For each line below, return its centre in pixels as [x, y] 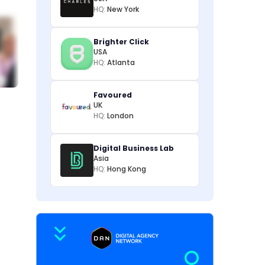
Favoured [113, 95]
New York [123, 9]
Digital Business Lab [134, 148]
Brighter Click [121, 42]
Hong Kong [127, 169]
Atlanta [121, 62]
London [120, 116]
